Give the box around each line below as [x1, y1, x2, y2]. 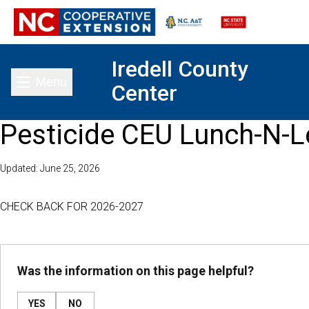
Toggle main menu [41, 83, 142, 98]
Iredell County [111, 56, 248, 82]
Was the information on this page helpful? [17, 263, 254, 278]
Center [111, 80, 177, 106]
